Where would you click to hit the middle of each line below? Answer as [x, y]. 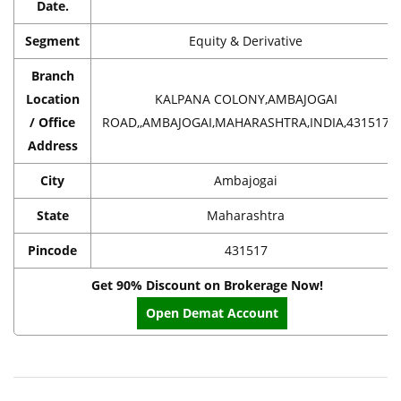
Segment [52, 40]
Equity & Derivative [246, 40]
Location [52, 98]
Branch [52, 75]
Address [52, 145]
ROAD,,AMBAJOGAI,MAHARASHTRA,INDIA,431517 [246, 122]
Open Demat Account [212, 312]
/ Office [52, 122]
